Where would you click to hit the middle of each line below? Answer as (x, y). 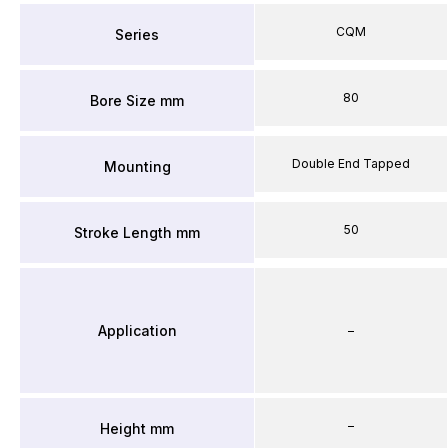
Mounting (137, 166)
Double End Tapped (351, 163)
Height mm (137, 428)
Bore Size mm (137, 100)
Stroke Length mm (137, 232)
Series (137, 34)
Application (137, 330)
